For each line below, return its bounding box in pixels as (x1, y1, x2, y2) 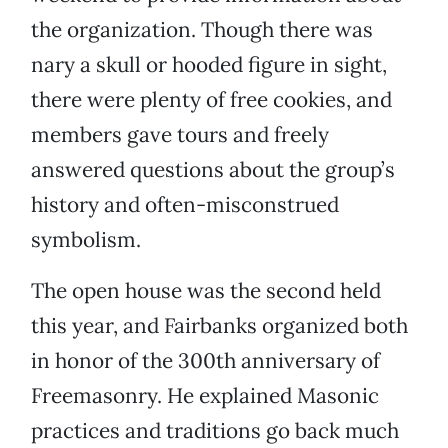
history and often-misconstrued (31, 191, 339, 219)
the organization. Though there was (31, 16, 373, 44)
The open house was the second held (31, 277, 381, 305)
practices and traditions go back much (31, 417, 399, 445)
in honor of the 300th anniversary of (31, 347, 380, 375)
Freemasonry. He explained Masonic (31, 382, 379, 410)
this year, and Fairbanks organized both (31, 312, 408, 340)
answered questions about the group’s (31, 156, 395, 184)
